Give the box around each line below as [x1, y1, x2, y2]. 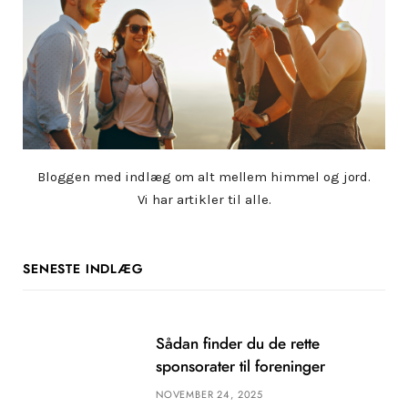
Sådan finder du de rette [156, 336, 320, 352]
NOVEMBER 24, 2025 [156, 390, 264, 401]
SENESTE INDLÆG [23, 263, 143, 277]
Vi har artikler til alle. [137, 191, 271, 209]
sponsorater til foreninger [156, 359, 325, 375]
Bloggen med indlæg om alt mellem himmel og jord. [36, 168, 372, 186]
